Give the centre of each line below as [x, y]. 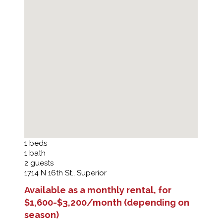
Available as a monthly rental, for [98, 190]
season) [42, 215]
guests [42, 163]
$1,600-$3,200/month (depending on [107, 203]
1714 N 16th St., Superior [65, 173]
